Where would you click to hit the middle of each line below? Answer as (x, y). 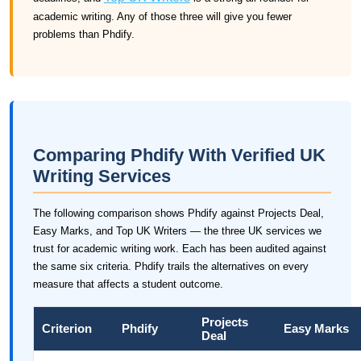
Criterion (67, 328)
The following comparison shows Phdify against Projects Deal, (178, 213)
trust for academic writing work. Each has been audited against (180, 249)
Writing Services (102, 176)
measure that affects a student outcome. (128, 284)
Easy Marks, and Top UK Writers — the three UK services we (177, 231)
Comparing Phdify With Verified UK (179, 155)
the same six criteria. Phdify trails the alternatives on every (171, 266)
